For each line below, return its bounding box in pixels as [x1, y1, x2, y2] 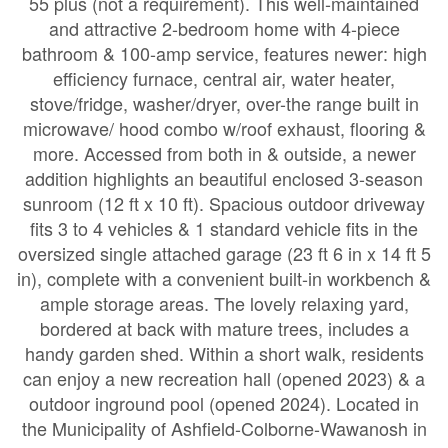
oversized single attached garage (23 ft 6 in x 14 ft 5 [17, 240, 431, 266]
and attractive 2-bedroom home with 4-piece [48, 15, 400, 41]
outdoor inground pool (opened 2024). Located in [29, 390, 419, 416]
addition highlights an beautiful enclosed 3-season [25, 165, 423, 191]
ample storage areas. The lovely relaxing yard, [39, 290, 409, 316]
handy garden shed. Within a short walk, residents [24, 340, 424, 366]
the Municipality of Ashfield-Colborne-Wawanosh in [21, 415, 427, 441]
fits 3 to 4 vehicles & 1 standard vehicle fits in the [30, 215, 418, 241]
